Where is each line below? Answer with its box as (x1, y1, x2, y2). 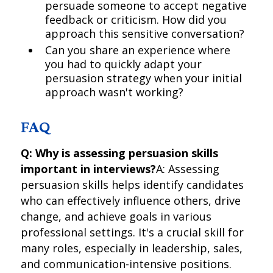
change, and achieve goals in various (21, 209, 212, 224)
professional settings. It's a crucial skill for (21, 225, 244, 239)
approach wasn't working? (45, 85, 184, 99)
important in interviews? (21, 161, 157, 176)
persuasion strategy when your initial (45, 71, 243, 85)
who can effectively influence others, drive (21, 193, 241, 208)
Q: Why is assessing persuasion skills (21, 146, 219, 160)
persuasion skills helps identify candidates (21, 177, 244, 192)
